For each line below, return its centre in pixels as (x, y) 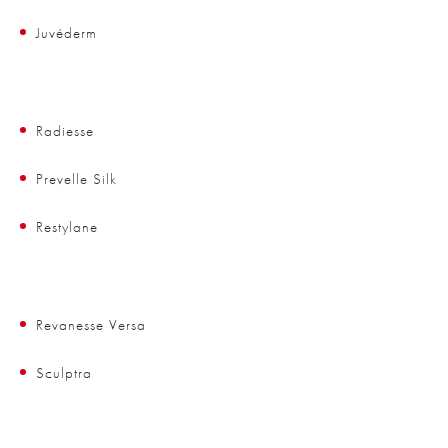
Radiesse (65, 131)
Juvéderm (66, 33)
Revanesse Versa (91, 325)
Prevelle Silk (76, 179)
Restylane (67, 227)
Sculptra (64, 373)
